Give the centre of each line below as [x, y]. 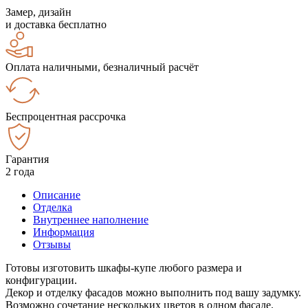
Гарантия [27, 159]
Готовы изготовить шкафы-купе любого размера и [124, 267]
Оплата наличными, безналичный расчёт [102, 67]
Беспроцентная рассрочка [66, 116]
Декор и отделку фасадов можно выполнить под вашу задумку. [153, 292]
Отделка [53, 207]
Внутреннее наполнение [91, 219]
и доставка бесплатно [56, 24]
